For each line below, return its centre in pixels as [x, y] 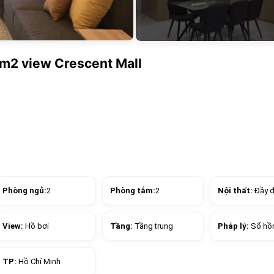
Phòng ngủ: [24, 190]
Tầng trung [154, 226]
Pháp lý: [234, 226]
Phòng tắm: [133, 190]
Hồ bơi [37, 226]
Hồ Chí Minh [39, 261]
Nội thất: [236, 190]
